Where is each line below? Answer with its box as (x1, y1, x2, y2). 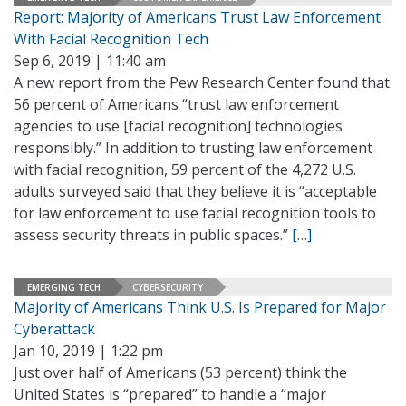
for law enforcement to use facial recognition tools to (14, 203, 376, 223)
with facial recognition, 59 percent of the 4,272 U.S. (14, 159, 356, 179)
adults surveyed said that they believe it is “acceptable (14, 181, 377, 201)
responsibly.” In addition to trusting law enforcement (14, 138, 372, 158)
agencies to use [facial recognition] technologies (14, 116, 343, 136)
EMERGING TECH (27, 280, 101, 294)
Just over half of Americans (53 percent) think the (14, 362, 347, 382)
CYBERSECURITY (132, 280, 203, 294)
